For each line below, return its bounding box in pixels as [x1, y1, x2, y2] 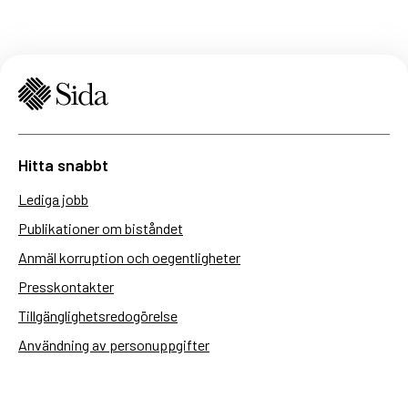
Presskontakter [18, 278, 114, 296]
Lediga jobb [18, 190, 88, 209]
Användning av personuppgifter [18, 336, 209, 354]
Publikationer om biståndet [18, 219, 183, 238]
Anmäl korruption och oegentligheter [18, 249, 240, 267]
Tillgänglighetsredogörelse [18, 307, 178, 325]
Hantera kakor [18, 365, 104, 383]
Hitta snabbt [18, 155, 108, 176]
